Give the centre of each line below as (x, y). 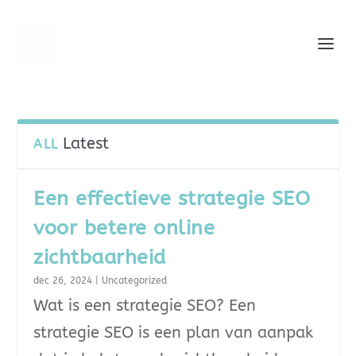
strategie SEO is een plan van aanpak (174, 333)
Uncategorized (135, 281)
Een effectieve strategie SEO (172, 199)
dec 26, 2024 (63, 281)
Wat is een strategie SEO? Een (145, 306)
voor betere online (124, 228)
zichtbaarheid (100, 257)
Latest (86, 143)
